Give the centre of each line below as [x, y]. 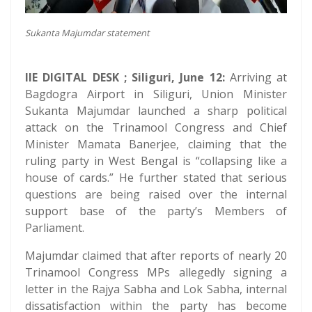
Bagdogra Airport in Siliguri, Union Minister [156, 94]
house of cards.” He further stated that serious [156, 178]
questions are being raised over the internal [156, 194]
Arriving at [256, 77]
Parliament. [55, 228]
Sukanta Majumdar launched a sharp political [156, 111]
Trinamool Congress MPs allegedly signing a [156, 272]
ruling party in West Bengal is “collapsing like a [156, 161]
